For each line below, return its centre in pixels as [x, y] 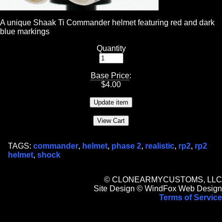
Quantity [111, 49]
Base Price [110, 76]
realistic [160, 146]
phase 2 [126, 146]
